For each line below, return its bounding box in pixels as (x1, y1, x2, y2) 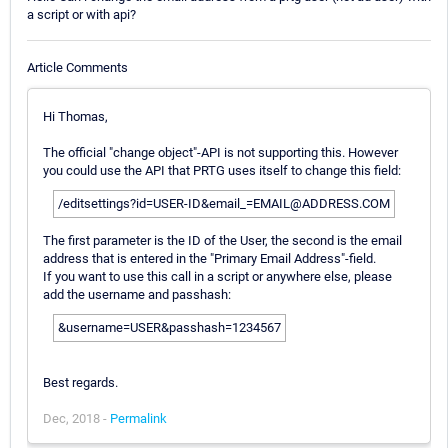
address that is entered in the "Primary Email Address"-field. (43, 250, 376, 266)
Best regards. (43, 374, 118, 390)
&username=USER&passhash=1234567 (58, 319, 281, 335)
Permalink (110, 410, 167, 426)
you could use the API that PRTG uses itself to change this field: (43, 162, 401, 178)
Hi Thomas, (43, 108, 108, 124)
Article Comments (27, 59, 128, 75)
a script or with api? (27, 7, 136, 23)
